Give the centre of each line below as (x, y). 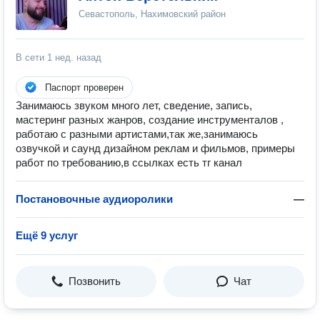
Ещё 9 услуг (47, 235)
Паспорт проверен (84, 87)
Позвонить (95, 281)
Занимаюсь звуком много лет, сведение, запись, (134, 105)
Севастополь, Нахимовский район (152, 14)
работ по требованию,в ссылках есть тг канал (129, 162)
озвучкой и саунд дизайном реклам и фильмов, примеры (155, 148)
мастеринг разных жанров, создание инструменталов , (150, 120)
